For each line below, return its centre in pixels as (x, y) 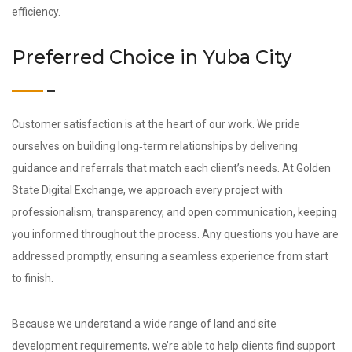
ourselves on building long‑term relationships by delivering (155, 146)
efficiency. (36, 12)
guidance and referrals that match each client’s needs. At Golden (171, 168)
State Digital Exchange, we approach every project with (147, 190)
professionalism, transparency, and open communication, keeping (174, 212)
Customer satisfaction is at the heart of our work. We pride (156, 124)
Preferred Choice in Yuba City (152, 57)
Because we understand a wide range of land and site (144, 324)
